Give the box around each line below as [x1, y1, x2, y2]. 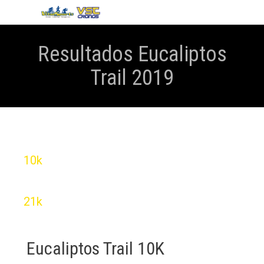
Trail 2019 [90, 65, 174, 90]
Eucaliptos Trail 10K [27, 238, 164, 259]
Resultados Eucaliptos [37, 42, 227, 67]
